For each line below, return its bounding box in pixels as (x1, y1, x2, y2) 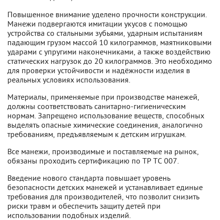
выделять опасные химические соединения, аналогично (7, 120, 203, 130)
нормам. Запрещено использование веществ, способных (7, 110, 204, 120)
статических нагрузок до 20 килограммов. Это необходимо (7, 56, 212, 66)
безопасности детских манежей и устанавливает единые (7, 182, 203, 192)
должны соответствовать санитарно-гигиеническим (7, 101, 186, 111)
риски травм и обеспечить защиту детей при (7, 201, 161, 211)
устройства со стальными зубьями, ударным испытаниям (7, 28, 202, 38)
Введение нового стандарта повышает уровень (7, 173, 170, 183)
